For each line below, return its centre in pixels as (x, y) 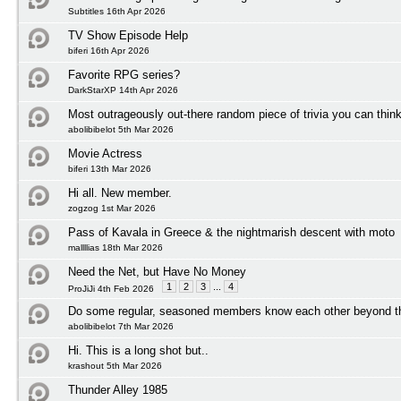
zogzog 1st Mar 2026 (112, 208)
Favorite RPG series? (124, 75)
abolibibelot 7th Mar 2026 (121, 326)
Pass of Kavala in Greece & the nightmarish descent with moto (231, 232)
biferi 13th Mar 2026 (110, 169)
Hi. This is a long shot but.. (138, 350)
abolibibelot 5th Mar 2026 (121, 129)
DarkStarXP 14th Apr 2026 (123, 90)
